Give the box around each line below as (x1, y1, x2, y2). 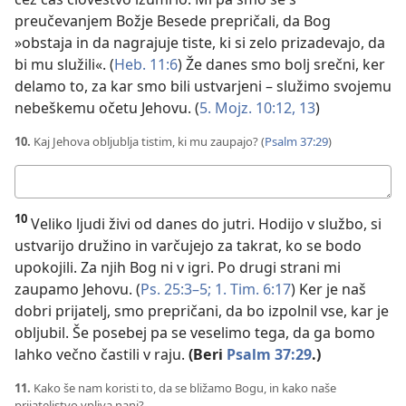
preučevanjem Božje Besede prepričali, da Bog (14, 10, 331, 31)
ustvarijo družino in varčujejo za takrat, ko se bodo (14, 235, 362, 256)
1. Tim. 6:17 (211, 278, 291, 299)
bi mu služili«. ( (14, 53, 114, 74)
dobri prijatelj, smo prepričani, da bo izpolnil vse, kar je (14, 300, 389, 321)
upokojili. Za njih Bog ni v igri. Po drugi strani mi (14, 256, 341, 277)
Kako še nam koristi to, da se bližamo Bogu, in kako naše (31, 379, 336, 396)
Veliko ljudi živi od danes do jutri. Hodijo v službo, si (27, 213, 382, 234)
